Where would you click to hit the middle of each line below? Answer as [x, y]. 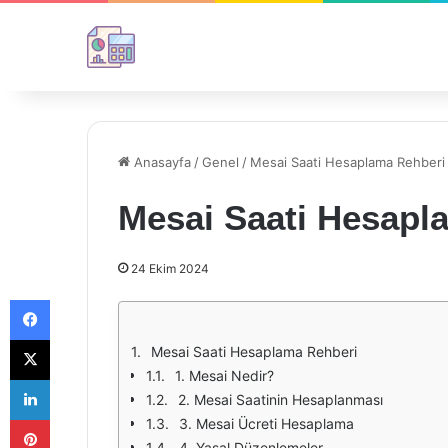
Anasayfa [160, 162]
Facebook [79, 299]
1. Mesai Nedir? [224, 375]
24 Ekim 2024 [170, 268]
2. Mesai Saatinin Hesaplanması [280, 399]
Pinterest [77, 419]
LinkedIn [75, 379]
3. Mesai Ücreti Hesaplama [266, 423]
